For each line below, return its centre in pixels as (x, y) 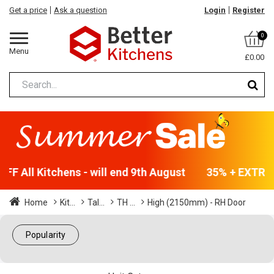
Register (249, 10)
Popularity (46, 235)
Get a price (28, 10)
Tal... (96, 203)
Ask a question (80, 10)
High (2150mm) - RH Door (197, 203)
